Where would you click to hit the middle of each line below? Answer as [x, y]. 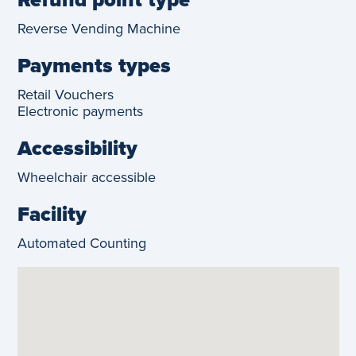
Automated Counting [81, 242]
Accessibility [77, 147]
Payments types [94, 65]
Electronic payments [80, 110]
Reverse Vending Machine [99, 28]
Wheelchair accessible [86, 176]
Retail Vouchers [65, 94]
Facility [52, 213]
